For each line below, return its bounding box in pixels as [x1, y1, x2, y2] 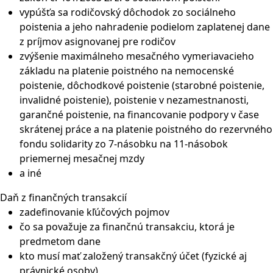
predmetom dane [19, 235, 101, 248]
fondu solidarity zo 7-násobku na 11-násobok [19, 137, 228, 151]
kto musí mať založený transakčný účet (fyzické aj [19, 249, 247, 263]
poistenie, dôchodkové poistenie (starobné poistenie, [19, 79, 264, 92]
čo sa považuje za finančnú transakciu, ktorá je [19, 220, 235, 233]
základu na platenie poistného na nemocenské [19, 64, 234, 77]
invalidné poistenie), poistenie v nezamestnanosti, [19, 93, 249, 107]
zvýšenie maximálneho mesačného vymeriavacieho [19, 49, 254, 63]
